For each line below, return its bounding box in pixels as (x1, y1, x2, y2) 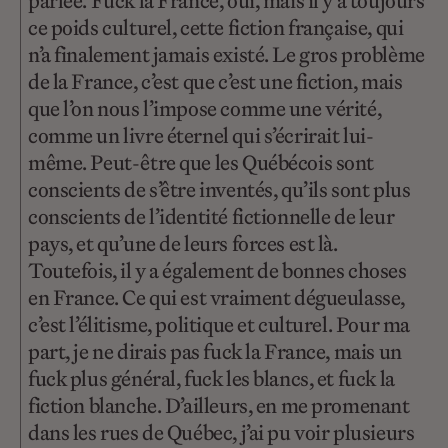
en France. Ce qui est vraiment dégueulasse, (28, 283, 405, 313)
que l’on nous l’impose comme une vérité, (28, 94, 382, 124)
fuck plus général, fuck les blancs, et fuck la (28, 364, 395, 394)
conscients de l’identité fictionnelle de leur (28, 202, 395, 232)
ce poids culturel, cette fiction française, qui (28, 13, 404, 43)
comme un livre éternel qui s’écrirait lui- (28, 121, 374, 151)
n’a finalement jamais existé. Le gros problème (28, 40, 425, 70)
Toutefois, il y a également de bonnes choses (28, 256, 407, 286)
